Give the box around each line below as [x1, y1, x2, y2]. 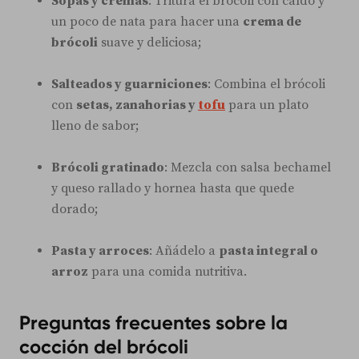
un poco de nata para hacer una [51, 14, 243, 30]
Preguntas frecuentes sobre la [19, 311, 288, 335]
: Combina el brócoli [208, 76, 325, 93]
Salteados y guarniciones [51, 76, 208, 93]
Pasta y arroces [51, 243, 149, 260]
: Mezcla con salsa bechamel [164, 159, 331, 176]
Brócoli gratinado [51, 159, 164, 176]
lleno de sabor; [51, 118, 139, 135]
